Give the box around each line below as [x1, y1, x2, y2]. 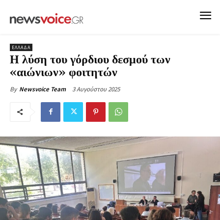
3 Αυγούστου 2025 [72, 84, 120, 93]
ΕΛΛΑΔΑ [12, 44, 30, 51]
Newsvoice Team [19, 84, 66, 93]
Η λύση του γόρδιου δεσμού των [10, 52, 170, 67]
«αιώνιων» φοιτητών [10, 65, 117, 80]
